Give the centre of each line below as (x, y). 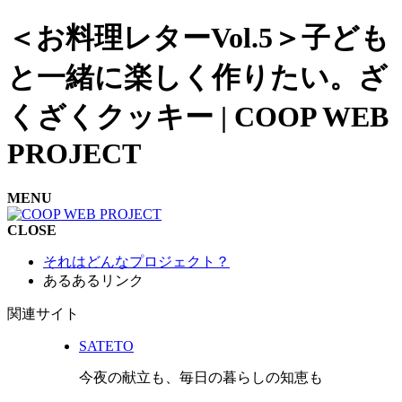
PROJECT (74, 154)
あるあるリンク (93, 280)
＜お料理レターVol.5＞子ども (198, 38)
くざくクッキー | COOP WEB (198, 117)
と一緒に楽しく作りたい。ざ (197, 78)
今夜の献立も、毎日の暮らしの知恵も (201, 377)
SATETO (106, 345)
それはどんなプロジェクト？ (136, 261)
